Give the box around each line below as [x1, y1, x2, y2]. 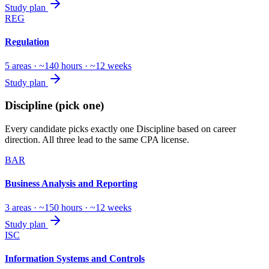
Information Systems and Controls [5, 253, 145, 264]
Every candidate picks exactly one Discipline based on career [5, 124, 236, 134]
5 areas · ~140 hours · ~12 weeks [5, 60, 131, 71]
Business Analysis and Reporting [5, 178, 138, 189]
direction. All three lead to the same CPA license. [5, 134, 189, 145]
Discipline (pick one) [5, 99, 104, 112]
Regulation [5, 37, 49, 47]
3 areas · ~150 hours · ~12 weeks [5, 202, 131, 213]
